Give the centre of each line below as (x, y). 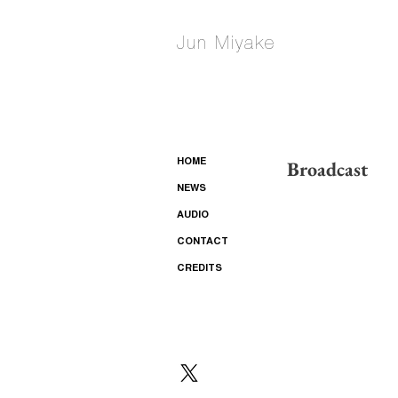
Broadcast (327, 169)
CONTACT (203, 242)
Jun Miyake (226, 42)
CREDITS (199, 269)
